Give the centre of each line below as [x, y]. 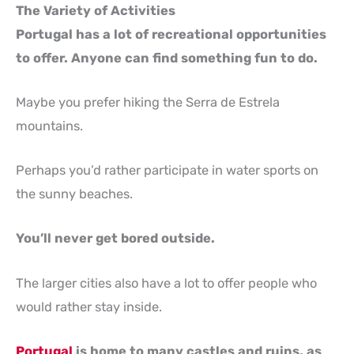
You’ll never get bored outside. [115, 239]
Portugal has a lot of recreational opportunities [171, 34]
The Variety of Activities [96, 10]
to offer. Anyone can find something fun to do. [167, 58]
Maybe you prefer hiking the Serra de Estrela [148, 102]
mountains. [49, 126]
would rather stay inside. [89, 307]
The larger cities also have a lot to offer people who [166, 283]
